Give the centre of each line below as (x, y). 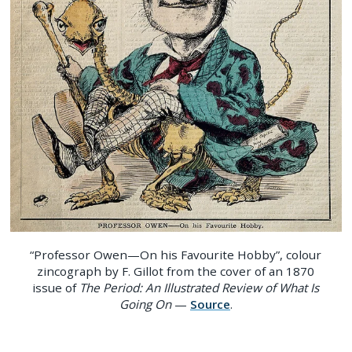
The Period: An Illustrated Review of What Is (200, 288)
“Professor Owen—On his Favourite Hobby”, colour (176, 255)
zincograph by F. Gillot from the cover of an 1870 (176, 271)
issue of (56, 288)
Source (210, 304)
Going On (145, 304)
